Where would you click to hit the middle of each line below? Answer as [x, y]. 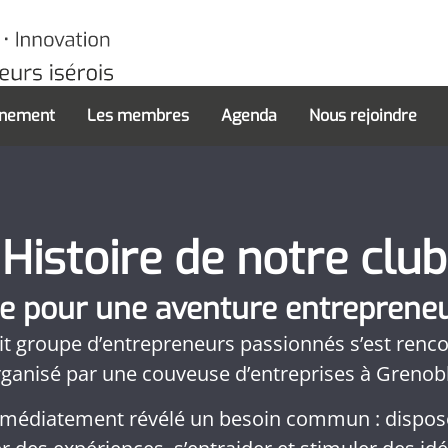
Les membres [137, 115]
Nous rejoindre [362, 115]
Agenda [248, 115]
